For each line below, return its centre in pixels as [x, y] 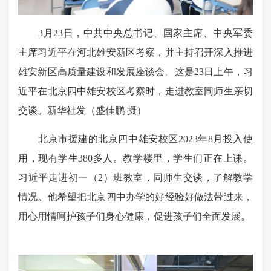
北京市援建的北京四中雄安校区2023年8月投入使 [135, 139]
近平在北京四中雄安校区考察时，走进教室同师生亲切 [135, 91]
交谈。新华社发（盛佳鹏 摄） [82, 111]
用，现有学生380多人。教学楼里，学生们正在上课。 [135, 158]
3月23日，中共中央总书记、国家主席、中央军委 [135, 33]
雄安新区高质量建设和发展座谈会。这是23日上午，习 [135, 72]
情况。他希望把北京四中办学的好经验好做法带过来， [135, 197]
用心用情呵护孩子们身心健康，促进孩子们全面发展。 [134, 217]
